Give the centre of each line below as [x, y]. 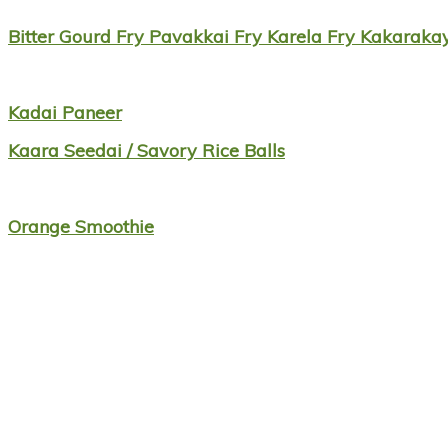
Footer [47, 268]
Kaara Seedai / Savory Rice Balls [146, 151]
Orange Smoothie [81, 227]
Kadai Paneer [65, 113]
